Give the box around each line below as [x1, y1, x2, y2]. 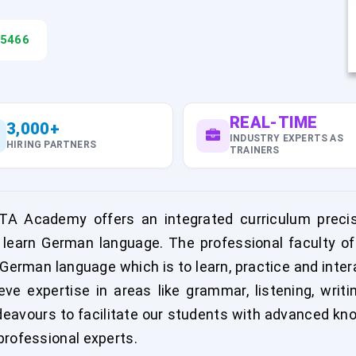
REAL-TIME [230, 113, 318, 132]
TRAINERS [230, 145, 280, 156]
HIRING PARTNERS [6, 138, 96, 150]
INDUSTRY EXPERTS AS [230, 133, 343, 144]
